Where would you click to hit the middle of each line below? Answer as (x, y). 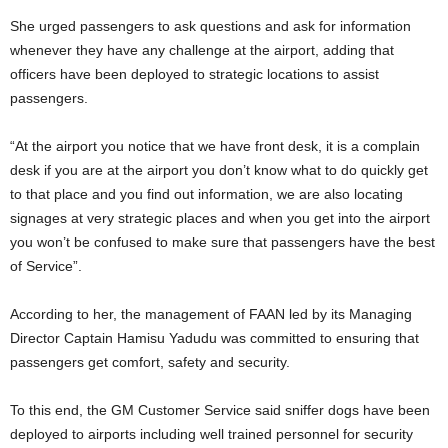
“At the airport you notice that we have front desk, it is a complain (17, 146)
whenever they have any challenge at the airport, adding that (202, 50)
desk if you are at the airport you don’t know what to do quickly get (219, 170)
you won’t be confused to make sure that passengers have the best (222, 242)
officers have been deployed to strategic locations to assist (194, 74)
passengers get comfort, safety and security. (150, 362)
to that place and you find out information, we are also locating (206, 194)
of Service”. (46, 266)
